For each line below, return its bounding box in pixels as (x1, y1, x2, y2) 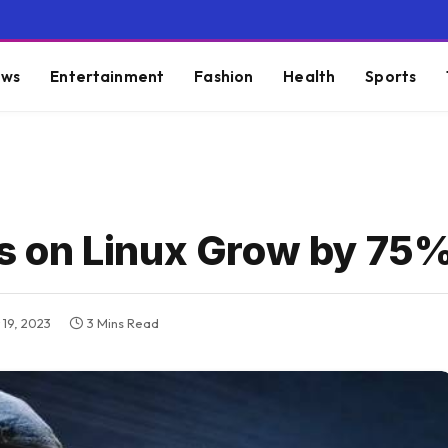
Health (283, 66, 336, 86)
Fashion (194, 66, 254, 86)
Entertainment (50, 66, 165, 86)
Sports (365, 66, 417, 86)
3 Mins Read (87, 315, 159, 332)
